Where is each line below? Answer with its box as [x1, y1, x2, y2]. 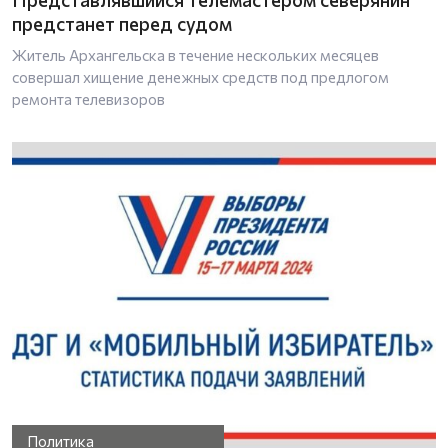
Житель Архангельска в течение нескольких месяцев [12, 45, 379, 64]
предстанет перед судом [12, 11, 232, 35]
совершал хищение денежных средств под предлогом [12, 67, 389, 86]
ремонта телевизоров [12, 89, 165, 108]
